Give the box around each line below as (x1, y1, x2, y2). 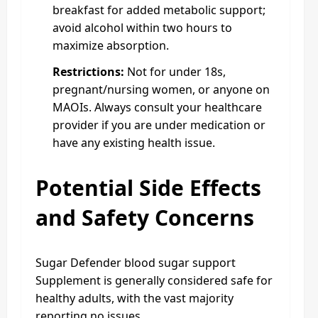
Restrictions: (53, 63, 124, 79)
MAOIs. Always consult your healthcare (53, 99, 262, 115)
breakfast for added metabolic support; (53, 1, 265, 18)
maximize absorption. (53, 37, 169, 53)
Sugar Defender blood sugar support (35, 254, 236, 270)
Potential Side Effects (35, 172, 261, 202)
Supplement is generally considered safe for (35, 272, 273, 288)
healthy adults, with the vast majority (35, 290, 234, 306)
